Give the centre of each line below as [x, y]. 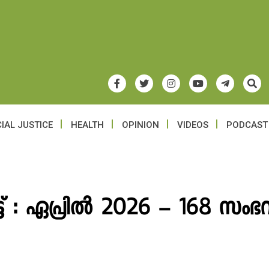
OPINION [141, 125]
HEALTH [87, 125]
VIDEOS [193, 125]
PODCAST [247, 125]
